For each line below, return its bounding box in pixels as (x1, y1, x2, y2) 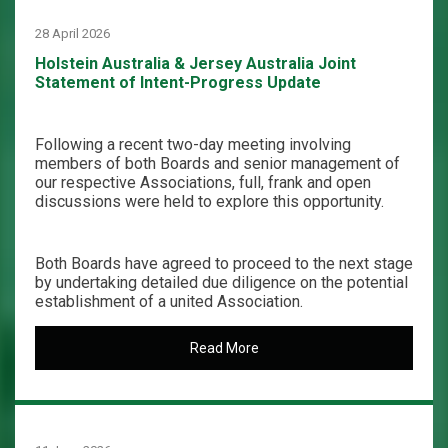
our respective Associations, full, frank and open (35, 173, 371, 192)
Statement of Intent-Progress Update (35, 73, 321, 92)
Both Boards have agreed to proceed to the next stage (35, 254, 413, 273)
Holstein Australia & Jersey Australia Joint (35, 54, 356, 73)
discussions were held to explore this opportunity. (35, 192, 384, 211)
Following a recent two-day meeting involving (35, 135, 351, 154)
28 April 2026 (35, 26, 110, 41)
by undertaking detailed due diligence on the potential (35, 273, 408, 292)
